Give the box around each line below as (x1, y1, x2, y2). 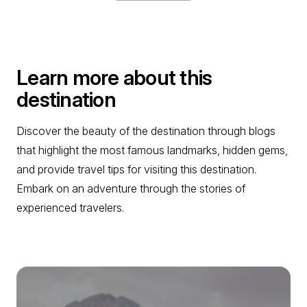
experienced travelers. (16, 201, 124, 214)
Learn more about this (16, 65, 212, 90)
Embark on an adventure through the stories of (16, 182, 245, 195)
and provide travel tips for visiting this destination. (16, 162, 256, 176)
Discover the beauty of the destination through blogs (16, 124, 275, 138)
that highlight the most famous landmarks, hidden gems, (16, 143, 288, 157)
